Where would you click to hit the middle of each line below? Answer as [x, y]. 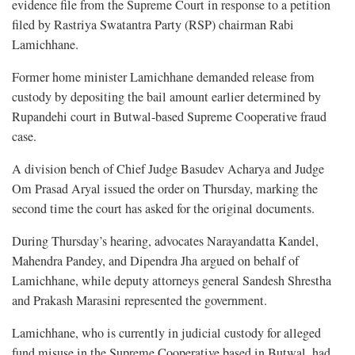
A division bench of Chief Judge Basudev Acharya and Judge [168, 168]
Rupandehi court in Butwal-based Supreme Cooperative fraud [169, 116]
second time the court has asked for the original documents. [163, 208]
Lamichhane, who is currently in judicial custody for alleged [166, 332]
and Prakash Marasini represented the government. [139, 300]
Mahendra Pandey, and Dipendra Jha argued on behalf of [155, 260]
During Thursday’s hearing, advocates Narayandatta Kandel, [165, 240]
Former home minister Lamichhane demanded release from [163, 76]
